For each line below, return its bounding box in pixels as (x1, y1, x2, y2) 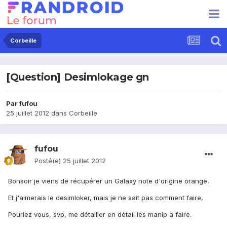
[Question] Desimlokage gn (6, 71, 149, 84)
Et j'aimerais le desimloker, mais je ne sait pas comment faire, (8, 194, 203, 202)
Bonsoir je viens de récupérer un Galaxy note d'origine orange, (8, 177, 209, 185)
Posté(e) (34, 157, 63, 165)
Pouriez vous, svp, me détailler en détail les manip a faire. (8, 210, 192, 219)
